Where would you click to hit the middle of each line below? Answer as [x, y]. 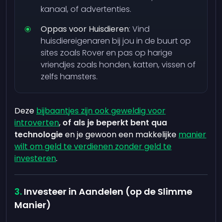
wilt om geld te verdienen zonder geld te [93, 146]
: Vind [139, 29]
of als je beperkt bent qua [115, 123]
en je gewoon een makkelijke [121, 135]
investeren [35, 158]
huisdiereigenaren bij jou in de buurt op [116, 41]
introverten [37, 123]
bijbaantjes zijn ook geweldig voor [101, 111]
